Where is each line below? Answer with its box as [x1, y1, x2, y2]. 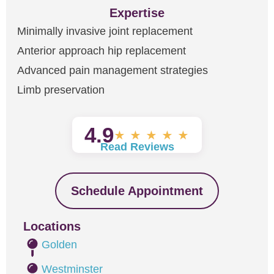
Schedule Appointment [71, 184, 203, 198]
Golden [42, 239, 77, 251]
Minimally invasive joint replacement [17, 25, 193, 37]
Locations [23, 220, 81, 233]
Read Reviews [100, 141, 174, 153]
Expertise [109, 6, 165, 20]
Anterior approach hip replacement [17, 45, 186, 57]
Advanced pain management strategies [17, 64, 208, 76]
